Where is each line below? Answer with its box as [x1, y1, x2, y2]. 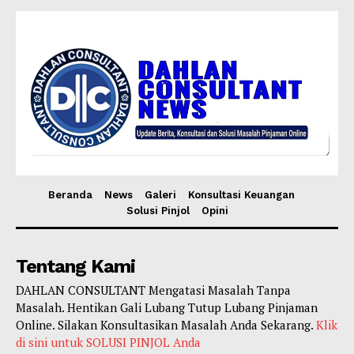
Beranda [47, 188, 92, 201]
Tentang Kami [16, 254, 135, 277]
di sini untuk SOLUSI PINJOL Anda [16, 333, 201, 350]
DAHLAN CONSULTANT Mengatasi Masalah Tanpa [16, 281, 291, 298]
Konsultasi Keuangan [187, 188, 295, 201]
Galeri [144, 188, 176, 201]
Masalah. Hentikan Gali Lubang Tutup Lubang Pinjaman [16, 299, 318, 315]
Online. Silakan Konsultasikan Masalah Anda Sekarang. [16, 316, 316, 333]
